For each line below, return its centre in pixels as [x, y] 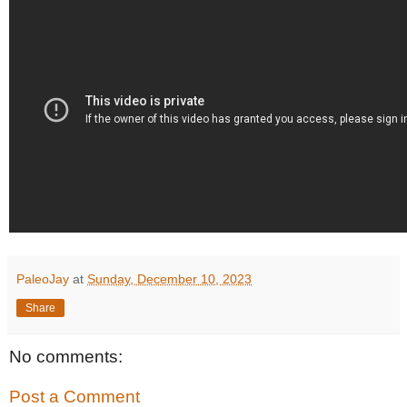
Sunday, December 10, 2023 [169, 278]
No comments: [66, 357]
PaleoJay [43, 278]
